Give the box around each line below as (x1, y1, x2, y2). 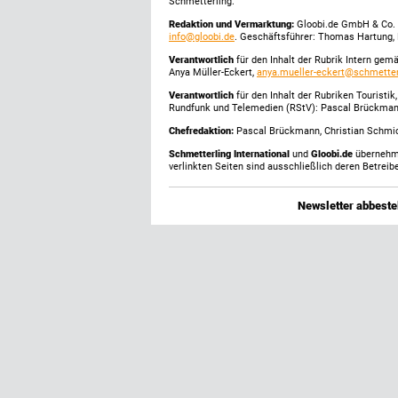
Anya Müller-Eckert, (169, 67, 257, 78)
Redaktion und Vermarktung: (169, 19, 294, 30)
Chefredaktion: (169, 125, 234, 137)
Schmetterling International (169, 148, 292, 160)
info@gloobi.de (169, 31, 235, 43)
